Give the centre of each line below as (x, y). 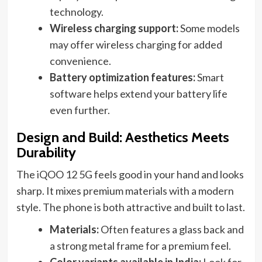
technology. (76, 12)
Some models (209, 28)
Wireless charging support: (114, 28)
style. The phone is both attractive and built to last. (130, 207)
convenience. (80, 61)
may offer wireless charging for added (136, 45)
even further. (80, 110)
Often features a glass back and (171, 230)
